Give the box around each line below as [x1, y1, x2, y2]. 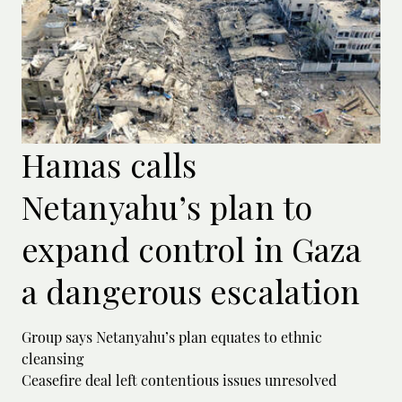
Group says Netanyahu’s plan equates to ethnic [22, 327, 322, 346]
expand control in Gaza [22, 226, 363, 270]
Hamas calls [22, 142, 197, 186]
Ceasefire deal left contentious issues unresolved [22, 370, 336, 389]
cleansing [22, 348, 83, 368]
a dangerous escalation [22, 268, 361, 312]
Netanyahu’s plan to [22, 184, 312, 228]
